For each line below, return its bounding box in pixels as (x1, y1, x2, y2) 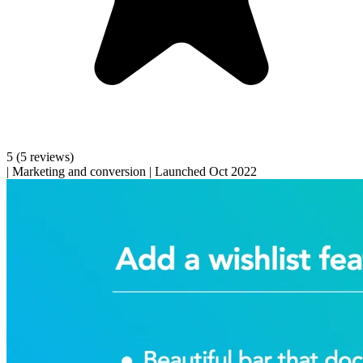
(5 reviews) (16, 149, 74, 164)
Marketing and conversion (12, 164, 146, 178)
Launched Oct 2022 (155, 164, 257, 178)
